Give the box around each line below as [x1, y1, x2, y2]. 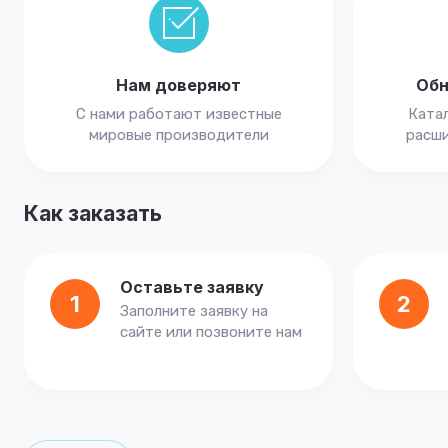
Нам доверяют [116, 75, 241, 95]
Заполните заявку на [120, 302, 268, 320]
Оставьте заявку [120, 277, 264, 297]
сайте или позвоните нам [120, 323, 302, 341]
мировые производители [88, 126, 269, 144]
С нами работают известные [75, 105, 282, 123]
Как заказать [24, 201, 162, 226]
